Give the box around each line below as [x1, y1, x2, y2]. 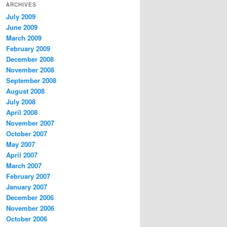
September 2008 [6, 75, 56, 85]
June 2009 [6, 22, 37, 32]
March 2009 [6, 32, 42, 43]
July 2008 [6, 96, 35, 106]
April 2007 [6, 149, 37, 160]
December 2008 [6, 54, 54, 64]
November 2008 [6, 64, 54, 74]
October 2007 [6, 128, 47, 138]
